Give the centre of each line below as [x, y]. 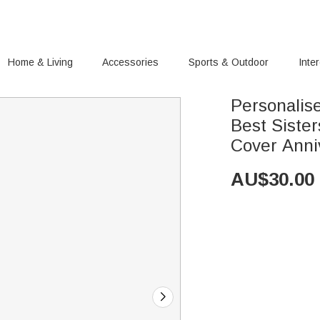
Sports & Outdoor [229, 62]
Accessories [131, 62]
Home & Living [40, 62]
